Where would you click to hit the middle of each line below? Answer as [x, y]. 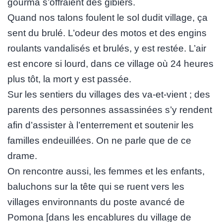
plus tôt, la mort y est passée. [72, 79]
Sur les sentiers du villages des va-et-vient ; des [109, 95]
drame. [22, 156]
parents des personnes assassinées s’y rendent [110, 110]
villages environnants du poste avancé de [96, 202]
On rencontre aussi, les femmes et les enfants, [106, 171]
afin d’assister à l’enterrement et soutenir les [101, 125]
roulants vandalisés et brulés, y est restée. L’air [107, 49]
